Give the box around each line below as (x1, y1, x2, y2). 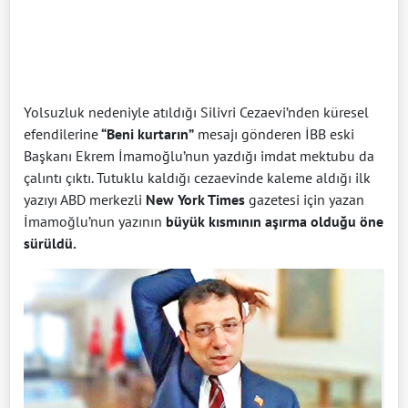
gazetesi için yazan (245, 189, 364, 209)
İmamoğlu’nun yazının (24, 211, 166, 230)
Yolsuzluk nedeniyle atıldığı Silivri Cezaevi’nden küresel (24, 102, 369, 121)
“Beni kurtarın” (98, 124, 194, 143)
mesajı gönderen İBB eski (194, 124, 354, 143)
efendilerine (24, 124, 98, 143)
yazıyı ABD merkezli (24, 189, 142, 209)
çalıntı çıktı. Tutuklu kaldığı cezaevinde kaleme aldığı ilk (24, 168, 371, 187)
